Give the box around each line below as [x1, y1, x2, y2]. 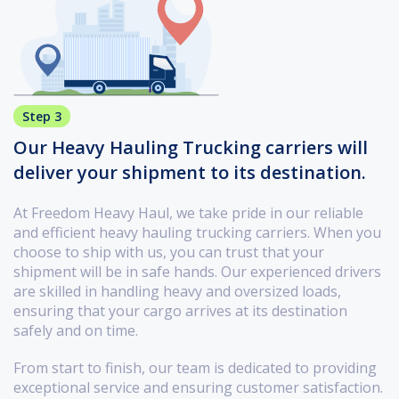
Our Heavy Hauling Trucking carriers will [13, 135, 368, 160]
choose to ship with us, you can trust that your [13, 242, 324, 263]
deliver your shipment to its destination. [13, 160, 366, 185]
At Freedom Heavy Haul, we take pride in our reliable [13, 203, 363, 224]
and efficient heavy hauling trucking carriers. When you [13, 223, 381, 243]
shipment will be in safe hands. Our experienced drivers [13, 262, 381, 282]
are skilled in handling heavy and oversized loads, [13, 281, 341, 302]
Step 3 [22, 108, 61, 126]
